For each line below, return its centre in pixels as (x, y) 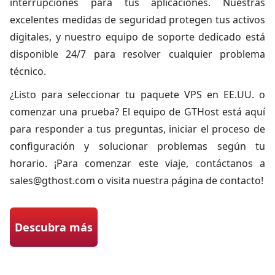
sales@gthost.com (52, 180)
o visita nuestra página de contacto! (179, 180)
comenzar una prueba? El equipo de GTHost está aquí (137, 112)
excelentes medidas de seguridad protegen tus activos (137, 20)
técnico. (28, 71)
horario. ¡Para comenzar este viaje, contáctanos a (137, 163)
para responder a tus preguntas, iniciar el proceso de (137, 129)
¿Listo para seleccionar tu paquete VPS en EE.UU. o (137, 95)
